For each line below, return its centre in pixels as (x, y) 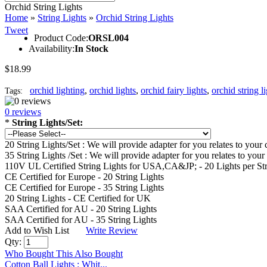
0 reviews (23, 112)
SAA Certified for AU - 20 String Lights (81, 209)
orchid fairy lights (174, 90)
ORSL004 (108, 38)
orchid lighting (57, 90)
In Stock (91, 49)
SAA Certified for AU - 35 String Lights (81, 220)
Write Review (112, 230)
